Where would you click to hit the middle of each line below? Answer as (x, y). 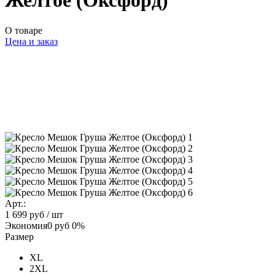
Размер (19, 236)
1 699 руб (25, 214)
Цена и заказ (31, 41)
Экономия (26, 225)
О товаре (24, 30)
